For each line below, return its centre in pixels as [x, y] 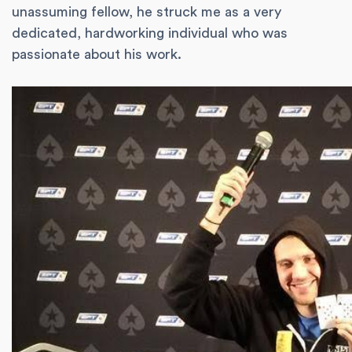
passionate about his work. [97, 55]
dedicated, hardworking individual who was [150, 33]
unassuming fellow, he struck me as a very [147, 12]
